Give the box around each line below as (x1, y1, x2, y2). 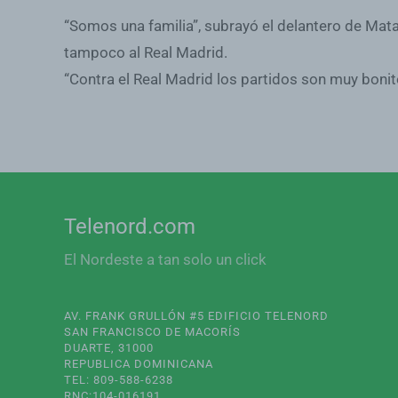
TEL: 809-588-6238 (64, 373, 173, 386)
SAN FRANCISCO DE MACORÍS (64, 325, 241, 338)
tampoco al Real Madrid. (64, 44, 227, 61)
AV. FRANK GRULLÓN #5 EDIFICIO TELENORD (64, 309, 329, 322)
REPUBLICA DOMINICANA (64, 357, 213, 370)
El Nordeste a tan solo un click (64, 251, 267, 268)
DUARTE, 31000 (64, 341, 154, 354)
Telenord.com (64, 214, 195, 239)
